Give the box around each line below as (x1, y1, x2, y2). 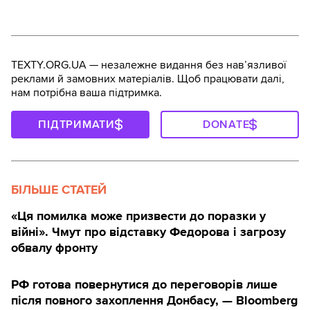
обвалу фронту (11, 239, 98, 255)
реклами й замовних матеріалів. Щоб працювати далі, (11, 71, 284, 86)
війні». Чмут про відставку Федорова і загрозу (11, 224, 286, 239)
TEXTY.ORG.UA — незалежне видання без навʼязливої (11, 57, 286, 72)
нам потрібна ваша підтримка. (11, 85, 162, 100)
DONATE (202, 117, 250, 131)
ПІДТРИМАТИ (38, 117, 115, 131)
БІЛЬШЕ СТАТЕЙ (11, 181, 107, 197)
